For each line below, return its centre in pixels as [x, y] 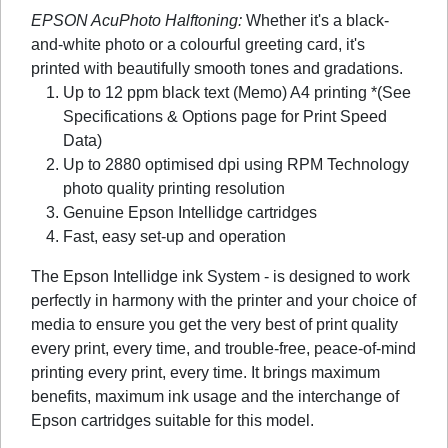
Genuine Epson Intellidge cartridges [190, 212]
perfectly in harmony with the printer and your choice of [223, 300]
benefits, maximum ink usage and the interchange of [215, 396]
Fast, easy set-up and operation [174, 236]
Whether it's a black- [315, 20]
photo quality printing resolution [174, 188]
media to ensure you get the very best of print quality [214, 324]
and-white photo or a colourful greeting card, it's [198, 44]
